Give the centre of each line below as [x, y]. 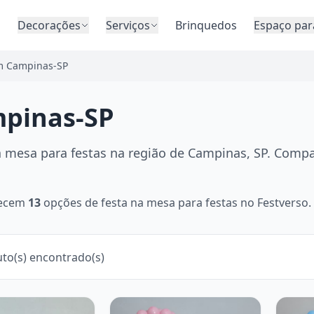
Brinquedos [206, 25]
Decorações [49, 25]
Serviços [128, 25]
